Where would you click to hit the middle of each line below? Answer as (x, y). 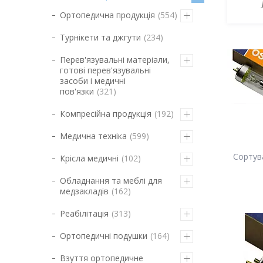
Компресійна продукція (106, 114)
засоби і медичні (93, 81)
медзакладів (84, 191)
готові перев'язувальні (105, 70)
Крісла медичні (89, 158)
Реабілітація (84, 213)
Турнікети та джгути (100, 37)
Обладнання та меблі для (111, 181)
